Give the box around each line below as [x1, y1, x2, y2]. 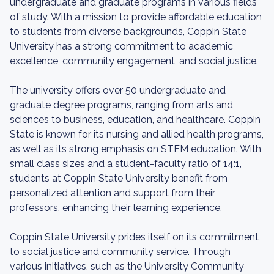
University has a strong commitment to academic [10, 40, 233, 52]
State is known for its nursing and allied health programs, [10, 128, 264, 140]
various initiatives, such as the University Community [10, 261, 244, 272]
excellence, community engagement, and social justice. [10, 55, 258, 67]
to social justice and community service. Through [10, 246, 231, 257]
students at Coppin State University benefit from [10, 172, 228, 184]
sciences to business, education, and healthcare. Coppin [10, 114, 261, 125]
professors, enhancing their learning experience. [10, 202, 222, 213]
